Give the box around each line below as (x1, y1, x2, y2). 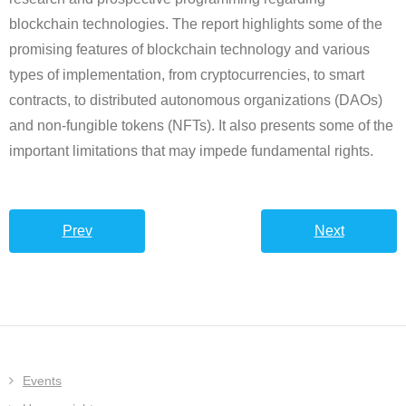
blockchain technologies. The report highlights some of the (9, 16, 382, 33)
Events (23, 373, 62, 389)
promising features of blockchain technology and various (9, 42, 370, 58)
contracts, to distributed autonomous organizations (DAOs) (9, 92, 382, 109)
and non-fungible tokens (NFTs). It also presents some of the (9, 118, 393, 134)
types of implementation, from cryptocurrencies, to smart (9, 67, 364, 83)
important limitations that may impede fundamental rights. (9, 143, 373, 159)
